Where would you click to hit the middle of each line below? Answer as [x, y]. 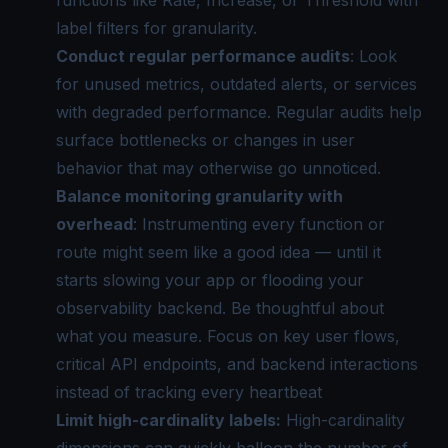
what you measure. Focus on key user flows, [228, 335]
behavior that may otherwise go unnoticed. [218, 167]
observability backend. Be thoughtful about [220, 307]
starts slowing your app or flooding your [210, 279]
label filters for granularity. [156, 27]
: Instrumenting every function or [259, 223]
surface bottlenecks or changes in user [205, 139]
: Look [373, 55]
